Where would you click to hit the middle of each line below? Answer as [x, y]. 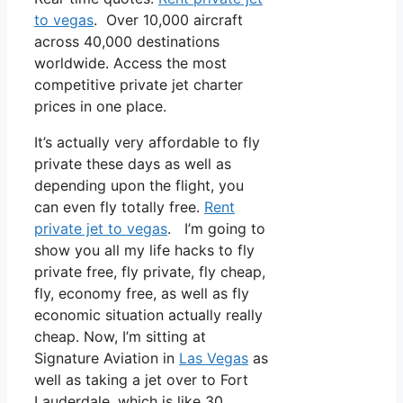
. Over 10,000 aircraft [168, 20]
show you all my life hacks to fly [144, 251]
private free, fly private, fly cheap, [150, 272]
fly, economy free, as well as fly [142, 294]
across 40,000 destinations [127, 42]
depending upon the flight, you [139, 186]
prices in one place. [100, 107]
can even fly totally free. [119, 207]
